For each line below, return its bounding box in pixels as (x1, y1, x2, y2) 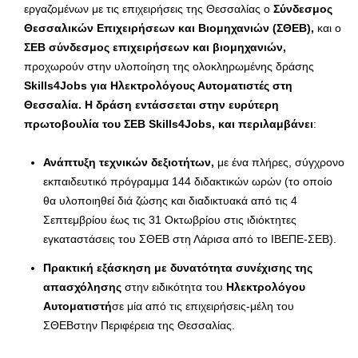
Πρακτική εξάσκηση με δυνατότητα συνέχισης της (43, 261, 312, 275)
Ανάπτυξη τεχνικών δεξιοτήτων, (43, 156, 217, 169)
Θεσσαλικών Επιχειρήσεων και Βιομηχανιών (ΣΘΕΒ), (24, 22, 317, 35)
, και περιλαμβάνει (212, 117, 313, 131)
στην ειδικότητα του (125, 280, 226, 294)
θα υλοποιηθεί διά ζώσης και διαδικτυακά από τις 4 (43, 194, 297, 208)
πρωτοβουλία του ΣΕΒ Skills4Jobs (24, 117, 212, 131)
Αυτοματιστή (43, 300, 112, 313)
